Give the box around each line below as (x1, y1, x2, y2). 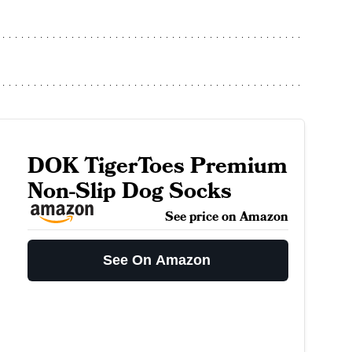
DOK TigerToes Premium (27, 151, 288, 182)
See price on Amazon (164, 208, 288, 226)
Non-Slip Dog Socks (27, 176, 232, 207)
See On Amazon (103, 252, 211, 269)
